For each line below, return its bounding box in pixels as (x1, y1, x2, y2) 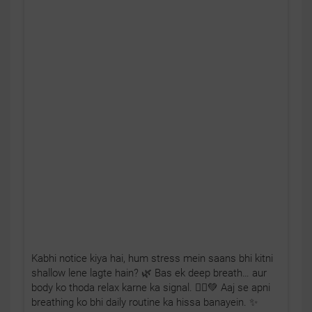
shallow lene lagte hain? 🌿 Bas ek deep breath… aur (31, 266, 267, 279)
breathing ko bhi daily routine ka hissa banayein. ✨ (31, 295, 258, 309)
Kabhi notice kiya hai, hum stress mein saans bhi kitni (31, 251, 273, 265)
